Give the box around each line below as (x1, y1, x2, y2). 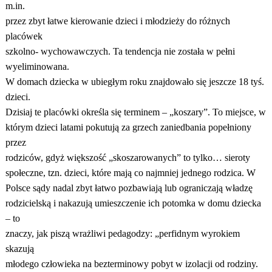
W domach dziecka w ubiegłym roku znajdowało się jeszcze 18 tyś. (5, 76, 264, 87)
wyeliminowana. (5, 61, 69, 72)
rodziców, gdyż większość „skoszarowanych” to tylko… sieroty (5, 152, 250, 163)
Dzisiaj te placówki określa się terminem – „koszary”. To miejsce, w (5, 107, 266, 117)
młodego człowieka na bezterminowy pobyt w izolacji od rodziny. (5, 259, 258, 269)
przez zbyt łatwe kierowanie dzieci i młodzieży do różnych (5, 16, 230, 26)
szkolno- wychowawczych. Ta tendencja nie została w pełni (5, 46, 235, 56)
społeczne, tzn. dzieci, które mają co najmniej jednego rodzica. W (5, 168, 256, 178)
